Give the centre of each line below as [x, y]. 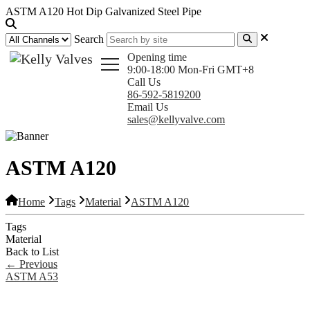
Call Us [144, 82]
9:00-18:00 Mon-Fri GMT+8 [191, 70]
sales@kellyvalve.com [176, 120]
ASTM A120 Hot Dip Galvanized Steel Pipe [103, 11]
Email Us [148, 107]
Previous [37, 264]
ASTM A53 [32, 276]
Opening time [157, 57]
